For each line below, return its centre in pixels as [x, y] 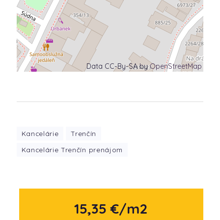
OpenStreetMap [176, 66]
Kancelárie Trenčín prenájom [72, 150]
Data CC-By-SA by [118, 66]
